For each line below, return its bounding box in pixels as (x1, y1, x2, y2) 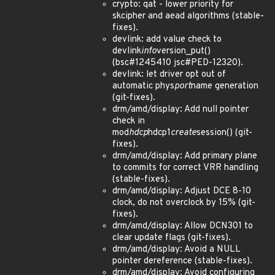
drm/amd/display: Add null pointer (112, 104, 249, 115)
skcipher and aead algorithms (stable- (112, 10, 264, 22)
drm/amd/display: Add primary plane (112, 150, 257, 162)
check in (112, 115, 145, 127)
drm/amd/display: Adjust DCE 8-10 (112, 185, 251, 197)
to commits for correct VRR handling (112, 162, 258, 174)
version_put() (157, 45, 211, 57)
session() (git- (196, 127, 252, 139)
